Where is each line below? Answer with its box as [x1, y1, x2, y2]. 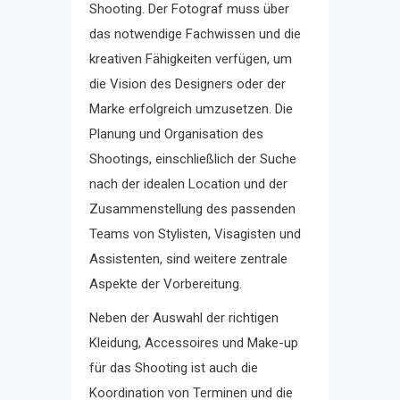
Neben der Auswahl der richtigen [89, 309, 279, 326]
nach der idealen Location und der [89, 175, 287, 192]
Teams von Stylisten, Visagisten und [89, 225, 301, 242]
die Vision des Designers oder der [89, 75, 286, 92]
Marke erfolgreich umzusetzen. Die [89, 100, 293, 117]
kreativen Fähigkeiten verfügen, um [89, 50, 292, 67]
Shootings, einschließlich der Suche [89, 150, 296, 167]
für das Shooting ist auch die [89, 359, 258, 376]
